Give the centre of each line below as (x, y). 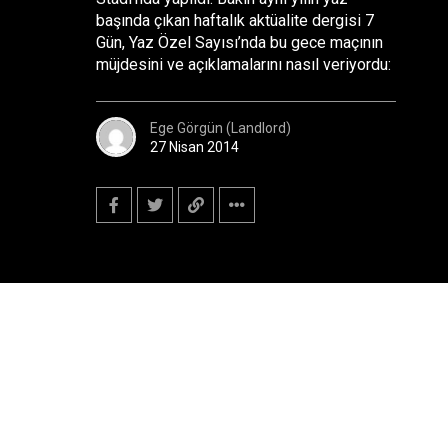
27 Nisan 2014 (194, 146)
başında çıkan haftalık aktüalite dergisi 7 (235, 20)
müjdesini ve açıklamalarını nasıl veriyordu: (243, 64)
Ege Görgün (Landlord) (220, 127)
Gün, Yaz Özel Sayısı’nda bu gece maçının (239, 42)
